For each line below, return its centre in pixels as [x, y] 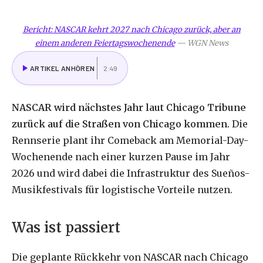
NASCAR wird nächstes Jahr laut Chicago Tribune [129, 108]
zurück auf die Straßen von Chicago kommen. [121, 124]
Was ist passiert [66, 227]
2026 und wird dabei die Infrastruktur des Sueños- [131, 173]
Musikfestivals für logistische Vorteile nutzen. [122, 190]
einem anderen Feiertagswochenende [105, 43]
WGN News [208, 43]
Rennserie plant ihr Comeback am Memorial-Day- [130, 141]
